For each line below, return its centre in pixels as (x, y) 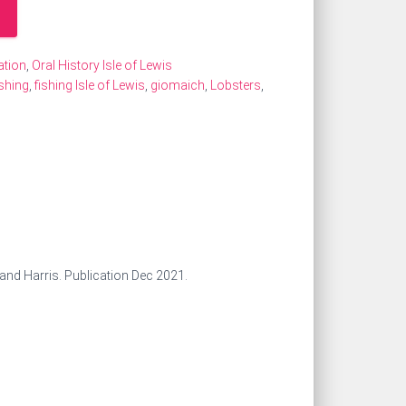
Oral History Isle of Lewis (102, 65)
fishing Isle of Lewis (90, 85)
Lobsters (236, 85)
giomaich (178, 85)
